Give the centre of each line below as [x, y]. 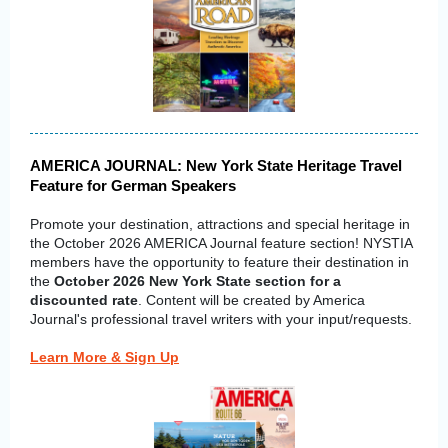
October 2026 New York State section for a [197, 281]
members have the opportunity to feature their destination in [219, 262]
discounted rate [84, 300]
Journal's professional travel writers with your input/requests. [221, 319]
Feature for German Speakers [133, 185]
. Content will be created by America [251, 300]
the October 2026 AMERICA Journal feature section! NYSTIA [221, 243]
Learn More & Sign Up [104, 357]
